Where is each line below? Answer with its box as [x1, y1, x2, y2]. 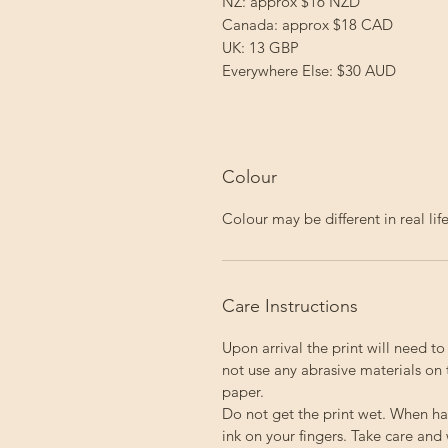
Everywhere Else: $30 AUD [222, 61, 396, 80]
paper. [222, 382, 264, 401]
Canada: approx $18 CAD [222, 15, 393, 34]
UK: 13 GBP [222, 38, 299, 57]
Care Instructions [222, 295, 358, 317]
